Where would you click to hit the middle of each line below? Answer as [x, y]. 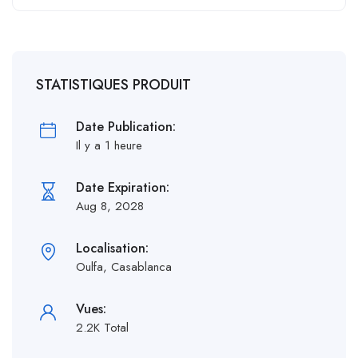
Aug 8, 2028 [110, 206]
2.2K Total [102, 327]
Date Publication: [126, 126]
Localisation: [112, 248]
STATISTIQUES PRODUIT [113, 84]
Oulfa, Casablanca [124, 267]
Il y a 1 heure [109, 145]
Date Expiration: [123, 187]
